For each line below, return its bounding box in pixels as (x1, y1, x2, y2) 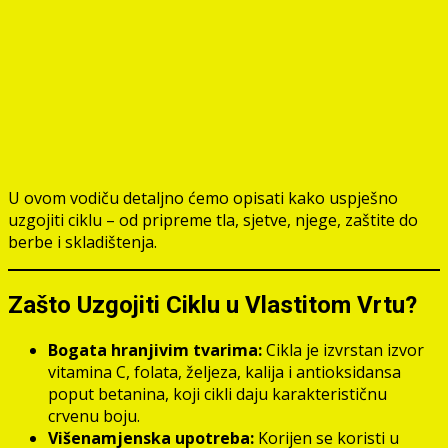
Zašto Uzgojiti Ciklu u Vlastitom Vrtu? (8, 290, 417, 319)
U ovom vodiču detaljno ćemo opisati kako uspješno (8, 186, 398, 209)
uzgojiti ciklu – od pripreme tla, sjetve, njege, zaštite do (8, 208, 418, 231)
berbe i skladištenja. (8, 230, 157, 253)
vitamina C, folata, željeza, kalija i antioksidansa (48, 360, 401, 383)
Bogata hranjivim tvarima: (48, 338, 262, 361)
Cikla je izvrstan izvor (262, 338, 424, 361)
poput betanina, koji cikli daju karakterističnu (48, 382, 387, 405)
